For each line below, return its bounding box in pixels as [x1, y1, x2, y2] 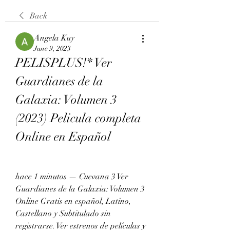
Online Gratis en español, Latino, [15, 196, 131, 206]
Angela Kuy [34, 32, 74, 43]
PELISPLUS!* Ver [15, 54, 112, 70]
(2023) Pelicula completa [15, 110, 141, 126]
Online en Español [15, 128, 111, 144]
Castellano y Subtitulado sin [15, 208, 111, 219]
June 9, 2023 [34, 44, 71, 53]
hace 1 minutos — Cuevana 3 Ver [15, 171, 128, 182]
